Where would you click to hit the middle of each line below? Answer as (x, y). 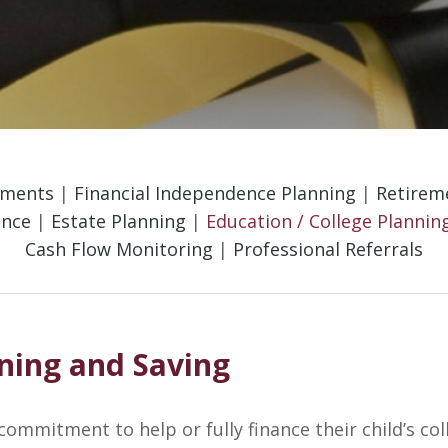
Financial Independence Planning (215, 193)
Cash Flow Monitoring (119, 249)
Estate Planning (118, 221)
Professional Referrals (328, 249)
